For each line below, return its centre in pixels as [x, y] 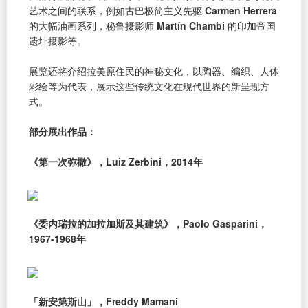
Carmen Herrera [241, 10]
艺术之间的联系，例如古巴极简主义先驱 [117, 10]
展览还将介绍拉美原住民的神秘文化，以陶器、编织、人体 [154, 70]
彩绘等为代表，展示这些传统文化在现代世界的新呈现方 [149, 86]
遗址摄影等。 [58, 40]
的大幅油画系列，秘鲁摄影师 [93, 25]
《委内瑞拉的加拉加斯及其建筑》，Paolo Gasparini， [148, 224]
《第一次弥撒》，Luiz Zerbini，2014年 [116, 161]
